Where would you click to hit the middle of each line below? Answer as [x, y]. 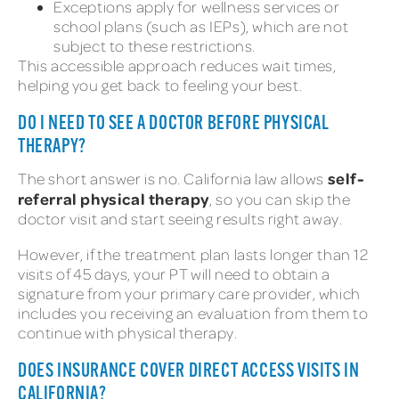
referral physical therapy [114, 198]
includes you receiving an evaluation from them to [193, 313]
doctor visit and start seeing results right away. [180, 218]
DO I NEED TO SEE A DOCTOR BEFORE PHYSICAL [174, 124]
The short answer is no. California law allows [173, 178]
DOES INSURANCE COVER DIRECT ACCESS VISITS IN [189, 371]
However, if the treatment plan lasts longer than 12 [193, 254]
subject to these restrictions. [155, 45]
